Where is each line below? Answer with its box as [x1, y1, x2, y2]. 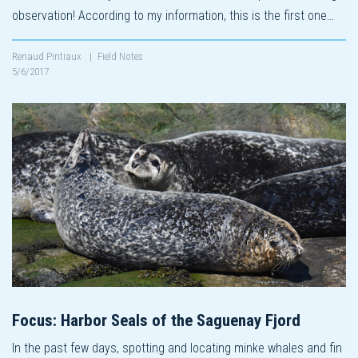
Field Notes [97, 50, 143, 62]
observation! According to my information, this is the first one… [12, 7, 334, 23]
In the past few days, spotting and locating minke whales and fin [12, 340, 342, 356]
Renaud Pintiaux [12, 50, 84, 62]
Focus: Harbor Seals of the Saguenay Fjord [12, 310, 300, 330]
